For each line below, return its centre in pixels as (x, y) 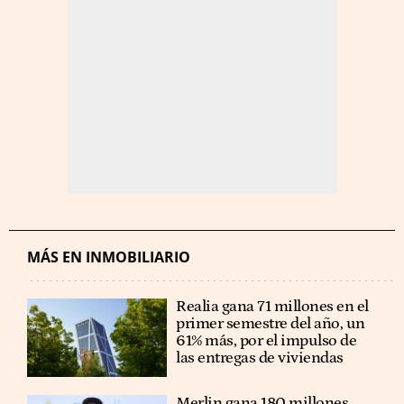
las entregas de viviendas (260, 358)
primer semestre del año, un (271, 324)
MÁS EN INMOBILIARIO (109, 257)
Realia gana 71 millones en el (272, 307)
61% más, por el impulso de (266, 341)
